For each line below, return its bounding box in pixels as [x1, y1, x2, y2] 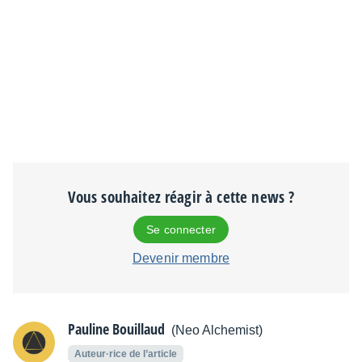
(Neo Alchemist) [171, 322, 263, 337]
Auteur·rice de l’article [74, 347, 177, 360]
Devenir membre [132, 250, 230, 265]
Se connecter [146, 222, 216, 236]
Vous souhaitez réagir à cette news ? [67, 186, 295, 208]
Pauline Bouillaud [68, 318, 165, 339]
